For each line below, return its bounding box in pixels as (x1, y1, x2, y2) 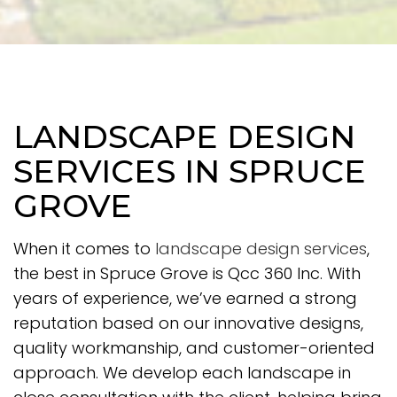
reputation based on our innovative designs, (13, 312, 363, 335)
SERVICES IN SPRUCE (13, 152, 366, 191)
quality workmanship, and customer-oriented (13, 337, 375, 360)
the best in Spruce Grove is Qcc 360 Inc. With (13, 262, 361, 285)
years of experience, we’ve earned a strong (13, 287, 357, 310)
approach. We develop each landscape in (13, 362, 351, 385)
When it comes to (13, 237, 155, 261)
